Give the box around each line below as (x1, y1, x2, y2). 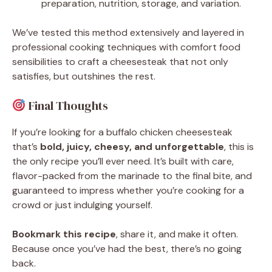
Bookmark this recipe (12, 227, 116, 240)
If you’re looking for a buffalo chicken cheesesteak (12, 125, 233, 138)
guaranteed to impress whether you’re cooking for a (12, 183, 244, 197)
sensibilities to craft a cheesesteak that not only (12, 55, 228, 68)
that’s (12, 140, 40, 153)
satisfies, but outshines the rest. (12, 69, 155, 83)
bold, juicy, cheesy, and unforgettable (40, 140, 224, 153)
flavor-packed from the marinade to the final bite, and (12, 169, 252, 182)
